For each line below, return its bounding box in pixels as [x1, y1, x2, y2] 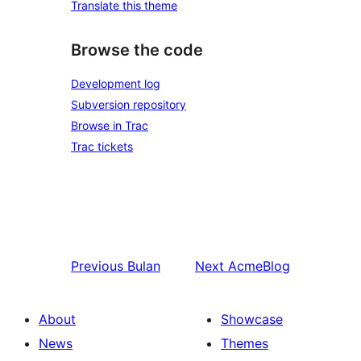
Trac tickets [71, 139, 133, 153]
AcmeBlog [228, 258, 290, 274]
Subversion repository [71, 98, 186, 111]
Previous [71, 258, 123, 274]
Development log [71, 77, 160, 90]
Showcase [221, 311, 283, 327]
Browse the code [71, 40, 203, 60]
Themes [221, 335, 268, 351]
